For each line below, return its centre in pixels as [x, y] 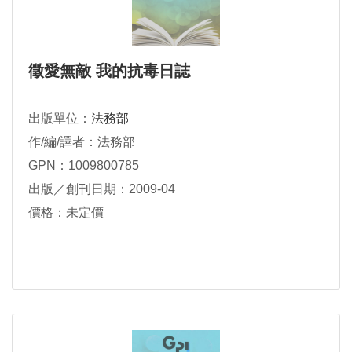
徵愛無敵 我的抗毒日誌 [109, 70]
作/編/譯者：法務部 [82, 141]
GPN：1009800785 [84, 165]
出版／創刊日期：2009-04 [102, 189]
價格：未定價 [66, 212]
